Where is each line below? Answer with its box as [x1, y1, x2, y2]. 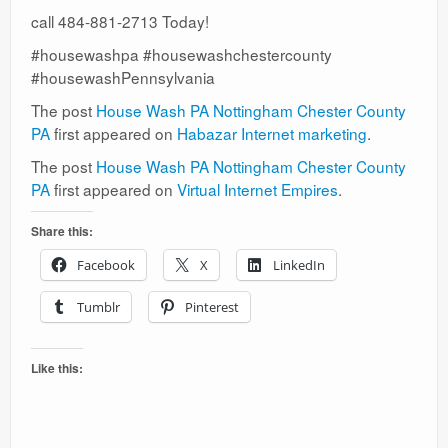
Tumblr [77, 297, 120, 316]
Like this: [31, 358, 83, 377]
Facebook [77, 255, 135, 274]
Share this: [31, 221, 93, 240]
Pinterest [185, 297, 239, 316]
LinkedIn [273, 255, 325, 274]
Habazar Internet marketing [177, 121, 367, 144]
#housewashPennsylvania [31, 65, 215, 88]
